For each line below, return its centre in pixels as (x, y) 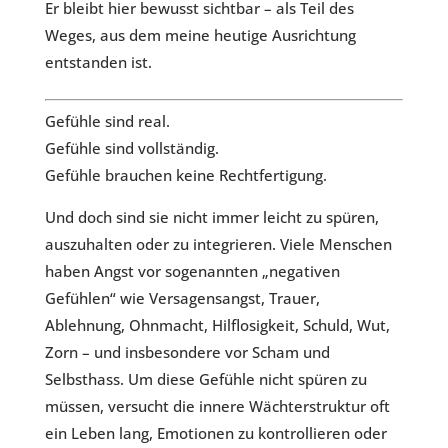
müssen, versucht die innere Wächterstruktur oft (217, 406)
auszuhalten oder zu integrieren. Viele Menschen (218, 244)
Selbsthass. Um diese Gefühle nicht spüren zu (205, 379)
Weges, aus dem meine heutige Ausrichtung (200, 35)
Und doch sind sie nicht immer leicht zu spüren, (211, 217)
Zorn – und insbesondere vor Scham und (187, 352)
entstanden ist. (98, 62)
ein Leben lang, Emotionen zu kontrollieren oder (215, 433)
